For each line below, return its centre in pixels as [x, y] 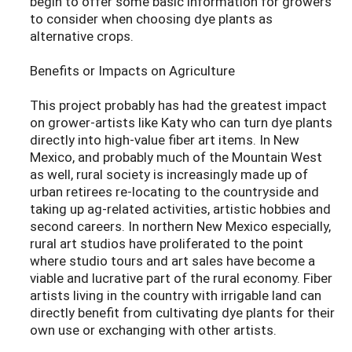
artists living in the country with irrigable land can [176, 295]
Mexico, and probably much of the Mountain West [176, 157]
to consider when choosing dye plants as [151, 19]
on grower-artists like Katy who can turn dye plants [181, 123]
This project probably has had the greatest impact [178, 105]
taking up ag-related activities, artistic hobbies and [180, 209]
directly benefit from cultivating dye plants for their [182, 313]
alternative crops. [82, 36]
